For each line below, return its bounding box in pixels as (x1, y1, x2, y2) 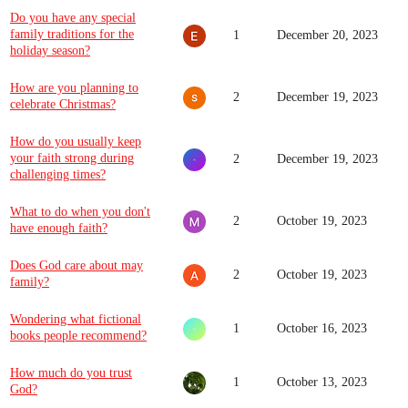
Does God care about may (10, 259, 143, 272)
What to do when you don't (10, 205, 150, 219)
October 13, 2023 (277, 375, 367, 389)
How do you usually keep (10, 135, 141, 148)
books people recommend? (10, 329, 147, 342)
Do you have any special (10, 11, 136, 25)
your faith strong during (10, 151, 134, 165)
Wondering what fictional (10, 312, 141, 326)
